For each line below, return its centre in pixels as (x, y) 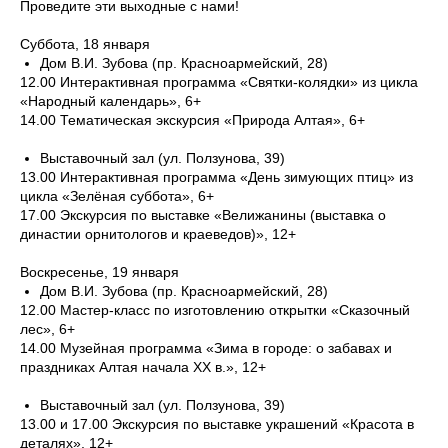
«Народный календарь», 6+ (110, 101)
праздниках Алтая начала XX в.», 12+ (143, 367)
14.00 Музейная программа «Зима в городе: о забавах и (206, 348)
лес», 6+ (47, 329)
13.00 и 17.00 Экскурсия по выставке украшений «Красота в (217, 424)
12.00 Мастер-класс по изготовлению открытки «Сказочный (215, 310)
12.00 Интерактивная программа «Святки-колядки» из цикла (219, 82)
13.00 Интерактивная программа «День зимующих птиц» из (216, 177)
